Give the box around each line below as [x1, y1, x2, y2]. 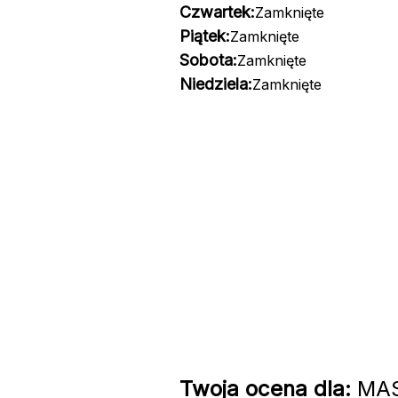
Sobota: [179, 51, 237, 69]
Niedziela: [179, 75, 252, 93]
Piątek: [179, 27, 230, 45]
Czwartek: [179, 3, 255, 21]
